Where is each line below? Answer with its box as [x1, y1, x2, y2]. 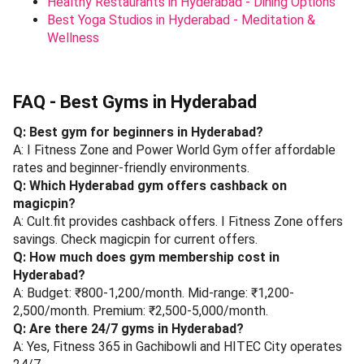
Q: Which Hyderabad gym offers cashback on [13, 177, 287, 193]
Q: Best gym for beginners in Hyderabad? [13, 123, 263, 140]
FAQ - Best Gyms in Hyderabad [13, 91, 257, 112]
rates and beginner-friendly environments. [13, 159, 249, 175]
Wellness [47, 29, 99, 45]
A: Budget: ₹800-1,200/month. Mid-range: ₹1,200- [13, 284, 294, 301]
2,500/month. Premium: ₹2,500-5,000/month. [13, 302, 268, 318]
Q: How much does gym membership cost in [13, 249, 279, 265]
